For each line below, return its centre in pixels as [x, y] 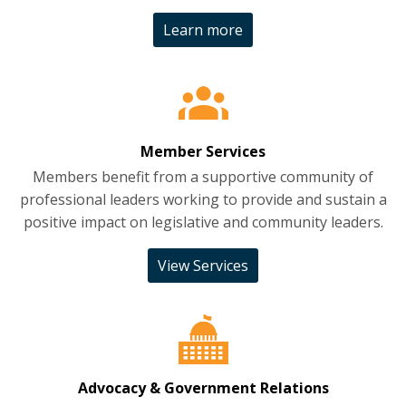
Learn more [203, 29]
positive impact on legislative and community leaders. [203, 222]
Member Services [203, 152]
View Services [203, 266]
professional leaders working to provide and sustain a [203, 200]
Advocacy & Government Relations [203, 387]
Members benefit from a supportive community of [203, 177]
